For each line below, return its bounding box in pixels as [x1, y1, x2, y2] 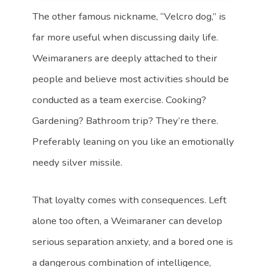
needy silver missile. [32, 155, 123, 169]
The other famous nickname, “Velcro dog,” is [32, 9, 226, 23]
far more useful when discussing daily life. [32, 30, 219, 44]
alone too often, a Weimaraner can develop [32, 213, 223, 228]
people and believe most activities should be [32, 72, 229, 86]
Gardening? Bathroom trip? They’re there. [32, 113, 219, 128]
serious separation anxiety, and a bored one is [32, 234, 234, 249]
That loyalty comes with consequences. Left [32, 193, 227, 207]
